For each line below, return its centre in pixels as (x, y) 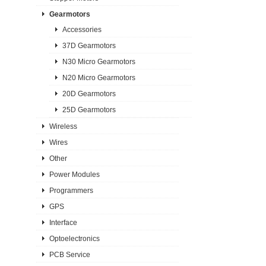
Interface (63, 222)
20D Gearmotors (89, 94)
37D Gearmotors (89, 45)
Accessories (82, 29)
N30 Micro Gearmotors (99, 61)
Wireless (63, 126)
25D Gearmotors (89, 110)
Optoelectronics (74, 238)
